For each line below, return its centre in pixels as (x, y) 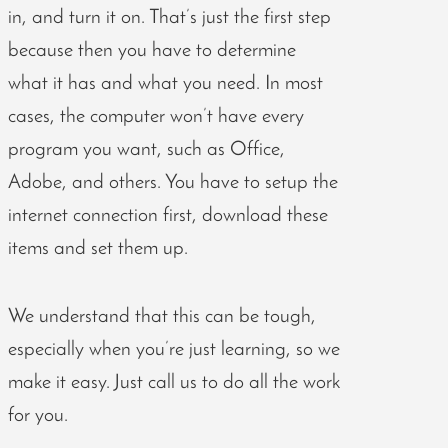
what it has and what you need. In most (165, 83)
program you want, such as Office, (146, 149)
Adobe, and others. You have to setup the (172, 182)
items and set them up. (97, 248)
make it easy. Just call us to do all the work (173, 382)
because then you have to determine (151, 50)
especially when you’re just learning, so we (173, 349)
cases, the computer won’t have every (155, 116)
